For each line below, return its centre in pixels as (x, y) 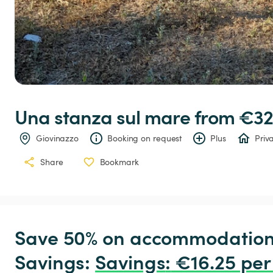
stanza (83, 116)
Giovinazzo (57, 138)
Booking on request (145, 138)
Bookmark (119, 162)
